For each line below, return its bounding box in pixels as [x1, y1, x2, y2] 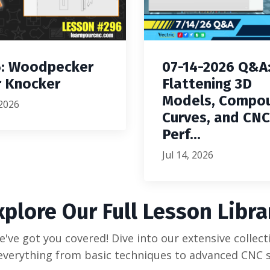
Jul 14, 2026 [162, 148, 213, 162]
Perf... [162, 125, 201, 143]
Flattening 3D [162, 75, 252, 92]
